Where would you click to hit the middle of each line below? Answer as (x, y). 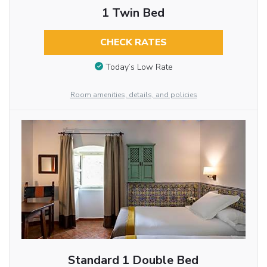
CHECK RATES (133, 42)
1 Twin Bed (133, 13)
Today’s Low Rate (139, 67)
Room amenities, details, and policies (133, 94)
